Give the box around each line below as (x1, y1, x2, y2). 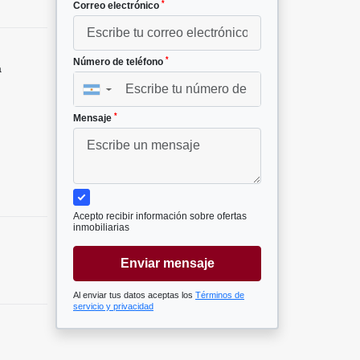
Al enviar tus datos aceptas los (73, 290, 195, 301)
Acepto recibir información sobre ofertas (73, 211, 247, 223)
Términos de (195, 290, 244, 301)
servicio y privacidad (73, 301, 153, 312)
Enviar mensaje (120, 256, 215, 271)
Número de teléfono (73, 56, 166, 68)
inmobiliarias (73, 222, 129, 234)
